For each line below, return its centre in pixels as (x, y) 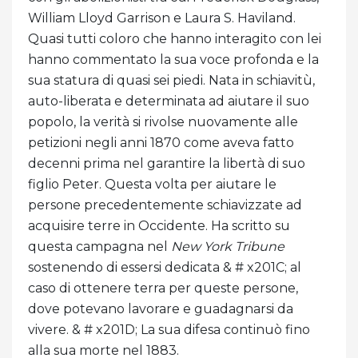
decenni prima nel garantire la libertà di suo (167, 164)
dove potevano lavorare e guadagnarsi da (161, 309)
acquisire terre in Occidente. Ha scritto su (159, 226)
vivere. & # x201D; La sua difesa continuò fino (169, 330)
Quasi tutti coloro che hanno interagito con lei (175, 39)
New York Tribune (228, 247)
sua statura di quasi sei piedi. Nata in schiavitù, (171, 81)
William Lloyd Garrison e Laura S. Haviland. (162, 18)
